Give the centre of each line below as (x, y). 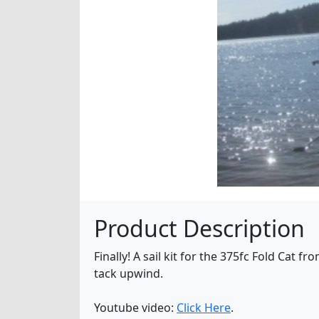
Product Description (199, 228)
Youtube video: (135, 307)
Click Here (204, 307)
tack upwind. (129, 273)
